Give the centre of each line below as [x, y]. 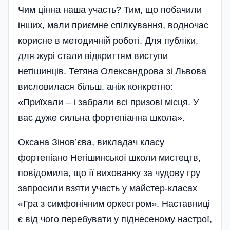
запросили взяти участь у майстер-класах [108, 188]
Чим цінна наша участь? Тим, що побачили [110, 9]
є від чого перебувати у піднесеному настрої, [115, 219]
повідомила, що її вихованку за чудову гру [109, 173]
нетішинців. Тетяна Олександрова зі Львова [112, 71]
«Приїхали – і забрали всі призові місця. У [108, 102]
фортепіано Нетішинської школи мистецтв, [109, 157]
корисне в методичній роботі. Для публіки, [108, 40]
